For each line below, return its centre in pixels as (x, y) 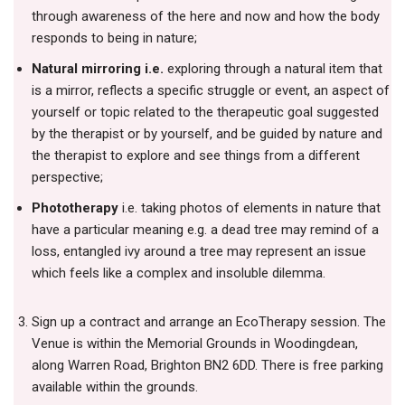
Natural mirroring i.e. (99, 69)
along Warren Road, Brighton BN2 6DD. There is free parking (207, 366)
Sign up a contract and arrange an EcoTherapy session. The (209, 322)
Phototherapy (75, 208)
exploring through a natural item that (275, 69)
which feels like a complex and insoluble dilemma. (179, 273)
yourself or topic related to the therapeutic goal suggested (205, 113)
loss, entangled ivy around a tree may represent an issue (199, 252)
